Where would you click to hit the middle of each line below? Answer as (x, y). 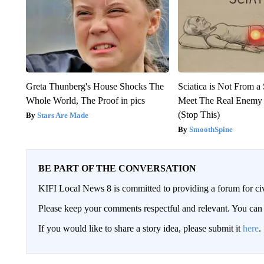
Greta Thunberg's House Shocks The (95, 86)
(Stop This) (199, 114)
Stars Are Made (62, 115)
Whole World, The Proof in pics (85, 100)
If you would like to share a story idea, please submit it (140, 228)
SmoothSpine (211, 129)
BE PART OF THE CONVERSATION (117, 168)
